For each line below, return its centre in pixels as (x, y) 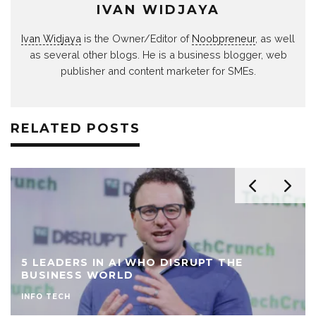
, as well (275, 38)
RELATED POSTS (75, 128)
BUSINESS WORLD (78, 275)
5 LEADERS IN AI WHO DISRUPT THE (132, 262)
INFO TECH (46, 296)
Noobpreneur (224, 38)
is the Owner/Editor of (136, 38)
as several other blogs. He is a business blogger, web (158, 54)
